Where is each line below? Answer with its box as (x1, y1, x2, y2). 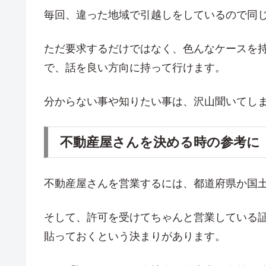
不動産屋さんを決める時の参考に (60, 134, 260, 150)
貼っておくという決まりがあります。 (44, 230, 226, 243)
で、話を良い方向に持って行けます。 (44, 62, 226, 74)
